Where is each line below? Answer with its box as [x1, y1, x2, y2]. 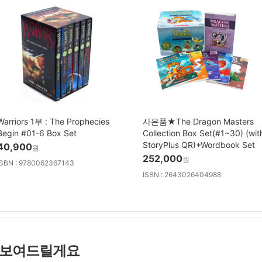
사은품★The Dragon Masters [143, 116, 254, 127]
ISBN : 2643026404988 [143, 170, 221, 180]
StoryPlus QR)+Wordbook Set [143, 140, 255, 150]
